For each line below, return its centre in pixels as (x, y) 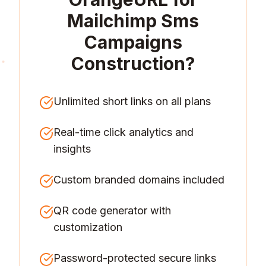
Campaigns (133, 42)
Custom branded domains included (139, 180)
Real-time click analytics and (123, 132)
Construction (128, 64)
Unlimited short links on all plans (132, 101)
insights (72, 149)
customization (88, 227)
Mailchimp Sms (133, 21)
